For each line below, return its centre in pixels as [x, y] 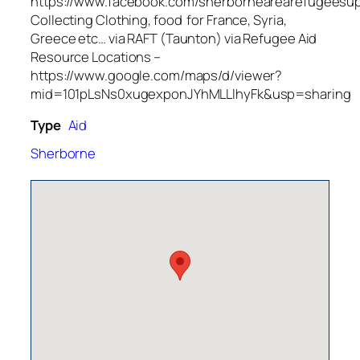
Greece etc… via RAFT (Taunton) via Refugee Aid [174, 38]
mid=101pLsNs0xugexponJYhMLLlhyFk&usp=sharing [191, 93]
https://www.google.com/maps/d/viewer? [157, 75]
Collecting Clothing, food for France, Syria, [159, 19]
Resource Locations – [96, 56]
